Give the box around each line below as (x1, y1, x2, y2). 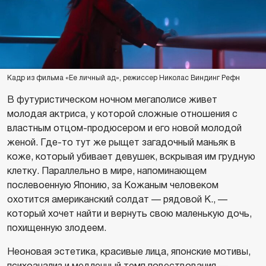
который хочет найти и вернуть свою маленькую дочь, (7, 208, 252, 218)
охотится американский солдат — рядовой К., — (7, 194, 227, 204)
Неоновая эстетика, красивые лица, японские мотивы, (7, 246, 251, 256)
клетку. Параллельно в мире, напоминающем (7, 165, 207, 176)
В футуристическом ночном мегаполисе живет (7, 94, 217, 104)
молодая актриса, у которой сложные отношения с (7, 108, 237, 119)
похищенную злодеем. (7, 222, 106, 233)
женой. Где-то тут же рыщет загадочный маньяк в (7, 137, 236, 147)
